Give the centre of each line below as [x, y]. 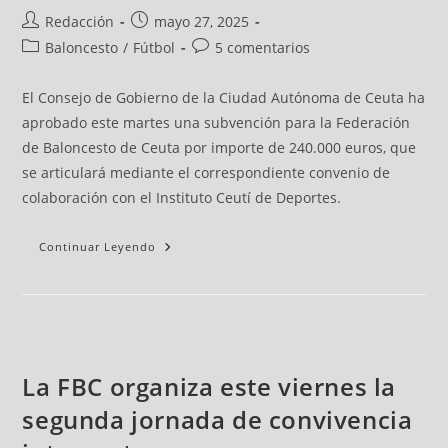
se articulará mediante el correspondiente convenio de [206, 172]
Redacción [80, 21]
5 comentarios [263, 47]
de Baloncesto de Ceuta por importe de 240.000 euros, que [219, 147]
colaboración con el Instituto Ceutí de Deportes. [182, 197]
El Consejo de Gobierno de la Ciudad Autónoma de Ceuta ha [224, 97]
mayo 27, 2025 [202, 21]
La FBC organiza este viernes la [209, 386]
